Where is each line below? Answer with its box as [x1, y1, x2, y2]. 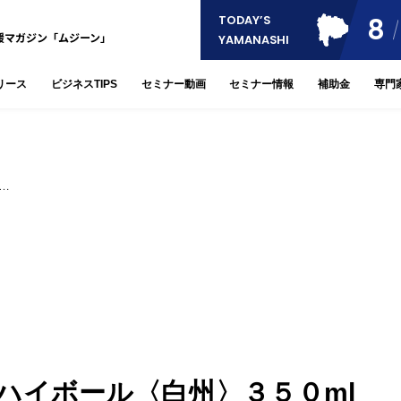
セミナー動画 [141, 78, 206, 91]
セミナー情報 [229, 78, 294, 91]
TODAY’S [218, 12, 270, 28]
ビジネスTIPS [50, 78, 117, 91]
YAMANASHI [218, 31, 289, 47]
